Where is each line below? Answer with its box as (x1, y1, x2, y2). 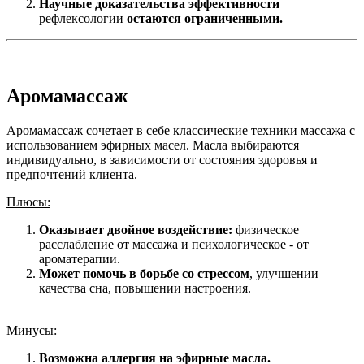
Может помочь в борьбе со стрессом (39, 266, 249, 280)
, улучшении (249, 266, 318, 280)
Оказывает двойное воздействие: (39, 223, 232, 236)
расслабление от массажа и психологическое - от (39, 237, 309, 251)
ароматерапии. (39, 252, 120, 266)
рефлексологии (39, 11, 127, 26)
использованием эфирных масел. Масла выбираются (6, 138, 299, 152)
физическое (232, 223, 299, 236)
